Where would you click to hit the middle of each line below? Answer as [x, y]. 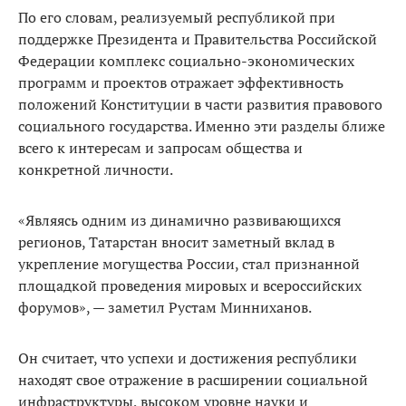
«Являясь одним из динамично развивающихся [179, 220]
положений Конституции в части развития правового [200, 104]
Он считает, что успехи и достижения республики [188, 358]
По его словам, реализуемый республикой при [177, 17]
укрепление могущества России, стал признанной [189, 263]
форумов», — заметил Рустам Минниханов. [165, 307]
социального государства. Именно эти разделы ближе [202, 126]
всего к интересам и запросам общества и [160, 147]
